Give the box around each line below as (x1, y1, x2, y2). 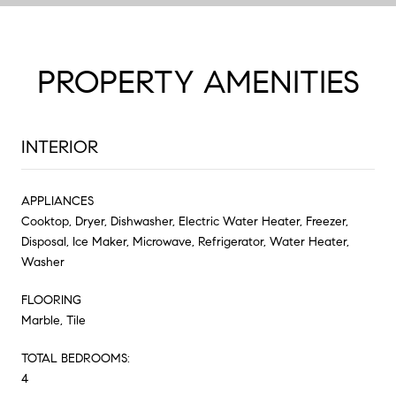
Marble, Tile (21, 312, 86, 328)
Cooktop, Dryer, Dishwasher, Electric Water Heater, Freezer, (21, 213, 348, 229)
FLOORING (21, 292, 81, 308)
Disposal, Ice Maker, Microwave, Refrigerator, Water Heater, (21, 233, 349, 249)
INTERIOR (21, 135, 98, 158)
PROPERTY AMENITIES (36, 61, 360, 102)
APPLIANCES (21, 193, 94, 209)
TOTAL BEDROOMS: (21, 350, 130, 366)
